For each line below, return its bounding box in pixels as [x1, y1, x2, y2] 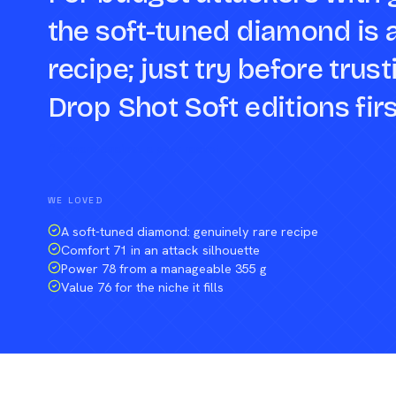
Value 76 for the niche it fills [60, 278, 224, 295]
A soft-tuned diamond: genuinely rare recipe [60, 222, 318, 240]
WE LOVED [47, 194, 103, 206]
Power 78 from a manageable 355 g [60, 259, 267, 277]
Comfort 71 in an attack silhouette [60, 240, 260, 258]
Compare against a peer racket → [47, 141, 236, 156]
